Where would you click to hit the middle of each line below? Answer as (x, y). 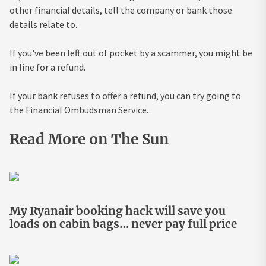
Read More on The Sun (89, 139)
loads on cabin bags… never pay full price (123, 224)
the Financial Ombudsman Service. (79, 110)
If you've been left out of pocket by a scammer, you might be (131, 53)
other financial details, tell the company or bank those (121, 10)
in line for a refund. (47, 67)
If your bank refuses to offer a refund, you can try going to (125, 95)
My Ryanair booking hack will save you (118, 211)
